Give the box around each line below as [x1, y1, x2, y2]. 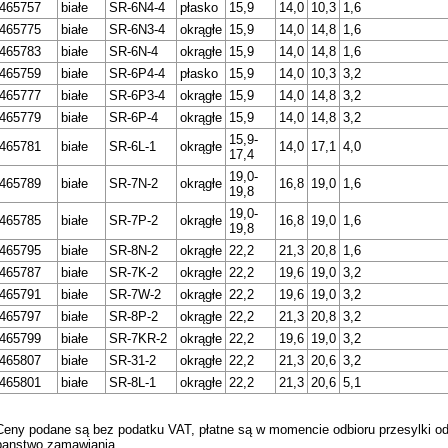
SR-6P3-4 [108, 88, 165, 104]
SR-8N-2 [108, 243, 158, 259]
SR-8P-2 [108, 309, 158, 325]
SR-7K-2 [108, 265, 158, 281]
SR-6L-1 [108, 139, 156, 155]
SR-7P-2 [108, 213, 158, 229]
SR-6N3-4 [108, 22, 165, 38]
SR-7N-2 [108, 176, 158, 192]
